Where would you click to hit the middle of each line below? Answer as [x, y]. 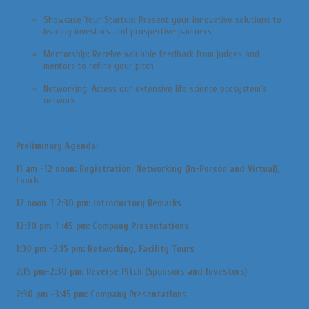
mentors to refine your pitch [99, 66]
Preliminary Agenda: [57, 146]
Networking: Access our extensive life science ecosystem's [155, 88]
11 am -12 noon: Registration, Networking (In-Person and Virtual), [148, 168]
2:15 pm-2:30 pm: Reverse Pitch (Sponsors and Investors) [131, 271]
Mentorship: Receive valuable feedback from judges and [151, 54]
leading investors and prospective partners [128, 31]
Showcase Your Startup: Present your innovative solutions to [162, 19]
